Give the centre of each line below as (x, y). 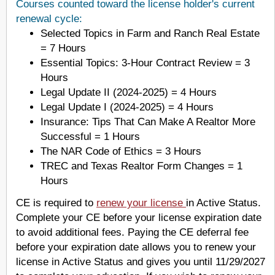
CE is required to (56, 203)
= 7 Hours (63, 48)
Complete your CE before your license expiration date (139, 218)
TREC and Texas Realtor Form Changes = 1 (141, 166)
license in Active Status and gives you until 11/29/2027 (141, 262)
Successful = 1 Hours (90, 137)
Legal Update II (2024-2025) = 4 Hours (129, 92)
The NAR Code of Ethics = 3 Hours (121, 151)
